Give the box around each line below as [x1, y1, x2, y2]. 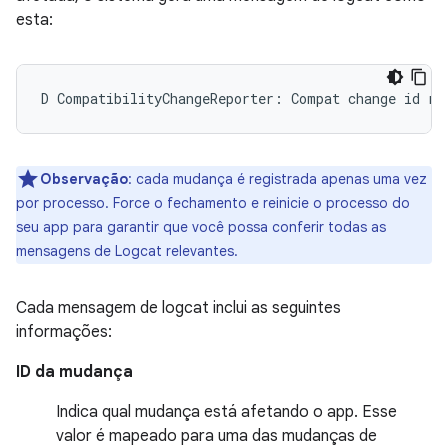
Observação [40, 169, 128, 188]
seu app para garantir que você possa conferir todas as [16, 217, 386, 236]
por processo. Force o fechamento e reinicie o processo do [16, 193, 410, 212]
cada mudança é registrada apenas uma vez [132, 169, 427, 188]
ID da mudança [16, 361, 133, 382]
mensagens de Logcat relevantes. [16, 241, 238, 260]
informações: [16, 321, 112, 342]
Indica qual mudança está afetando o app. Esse [56, 401, 397, 422]
